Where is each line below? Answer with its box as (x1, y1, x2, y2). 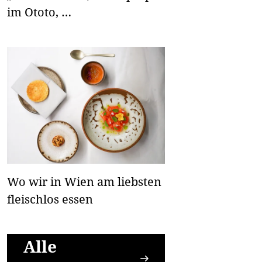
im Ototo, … (7, 4, 71, 20)
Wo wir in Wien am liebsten (7, 174, 161, 190)
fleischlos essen (7, 191, 93, 208)
